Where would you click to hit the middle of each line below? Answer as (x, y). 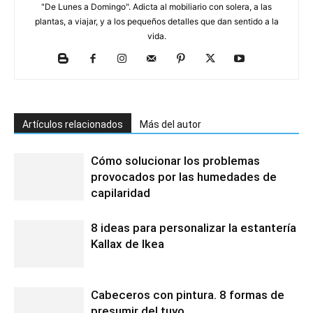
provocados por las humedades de (184, 176)
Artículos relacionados (73, 124)
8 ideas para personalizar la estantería (194, 227)
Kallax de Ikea (128, 243)
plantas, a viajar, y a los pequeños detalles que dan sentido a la (156, 21)
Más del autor (170, 124)
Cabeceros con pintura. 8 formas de (188, 294)
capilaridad (121, 192)
